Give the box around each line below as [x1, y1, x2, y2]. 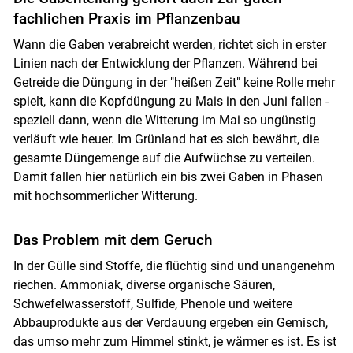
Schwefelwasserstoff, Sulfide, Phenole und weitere [13, 296, 292, 312]
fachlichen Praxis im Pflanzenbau [13, 9, 240, 28]
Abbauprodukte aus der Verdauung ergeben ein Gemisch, [13, 315, 328, 331]
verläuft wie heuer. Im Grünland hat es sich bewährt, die [13, 132, 319, 147]
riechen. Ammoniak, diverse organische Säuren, [13, 277, 275, 293]
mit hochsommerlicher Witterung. [13, 188, 198, 204]
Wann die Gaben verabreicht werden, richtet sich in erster [13, 37, 326, 53]
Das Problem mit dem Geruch [13, 231, 213, 250]
